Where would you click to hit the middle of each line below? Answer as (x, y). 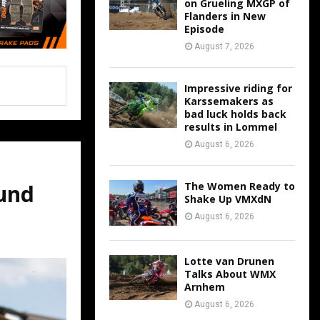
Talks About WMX (230, 274)
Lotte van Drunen (229, 261)
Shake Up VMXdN (228, 199)
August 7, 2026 (224, 47)
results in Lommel (231, 127)
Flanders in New (225, 16)
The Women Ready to (240, 186)
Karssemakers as (229, 101)
